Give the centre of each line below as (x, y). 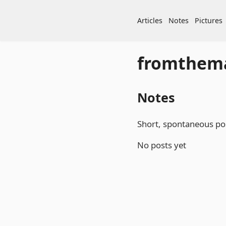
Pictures (209, 20)
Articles (150, 20)
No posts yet (162, 145)
